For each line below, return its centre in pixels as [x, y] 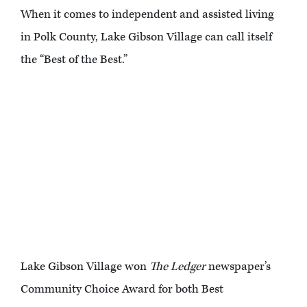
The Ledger [177, 267]
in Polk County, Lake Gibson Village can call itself [146, 37]
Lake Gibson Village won [85, 267]
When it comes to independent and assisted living [147, 15]
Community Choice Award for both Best [122, 290]
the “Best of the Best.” [74, 60]
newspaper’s [238, 267]
